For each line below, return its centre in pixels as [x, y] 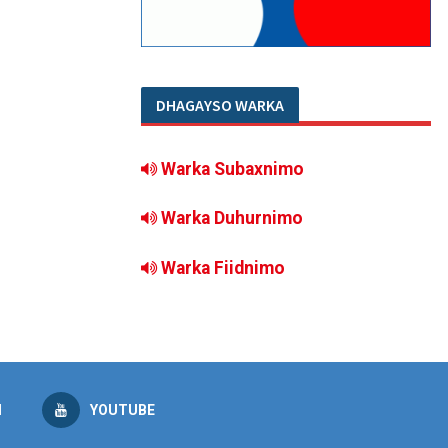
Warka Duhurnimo [232, 218]
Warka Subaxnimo [232, 169]
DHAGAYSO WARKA [220, 105]
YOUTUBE [122, 409]
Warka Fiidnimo [221, 267]
